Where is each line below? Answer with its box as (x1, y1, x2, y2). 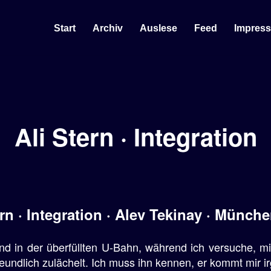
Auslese (140, 22, 177, 33)
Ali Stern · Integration (14, 119, 257, 154)
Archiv (93, 22, 123, 33)
